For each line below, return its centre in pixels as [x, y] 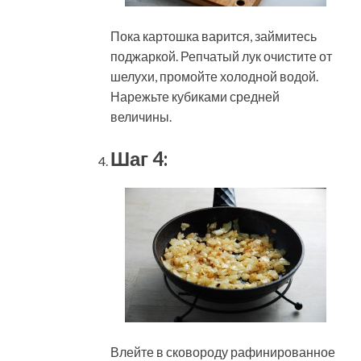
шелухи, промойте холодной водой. [214, 76]
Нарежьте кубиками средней [195, 96]
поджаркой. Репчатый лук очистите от [221, 56]
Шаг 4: [139, 158]
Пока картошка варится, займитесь [214, 35]
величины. [141, 116]
